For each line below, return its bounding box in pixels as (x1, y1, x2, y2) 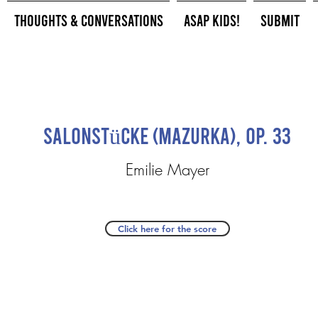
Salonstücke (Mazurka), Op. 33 (43, 121, 291, 148)
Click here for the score (118, 223, 216, 234)
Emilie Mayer (125, 159, 209, 180)
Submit (260, 11, 300, 29)
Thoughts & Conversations (13, 11, 163, 29)
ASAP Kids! (183, 11, 240, 29)
